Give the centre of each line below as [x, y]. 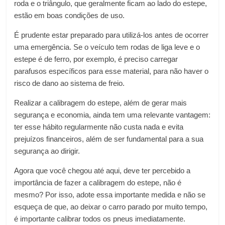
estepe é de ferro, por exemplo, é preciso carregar [96, 59]
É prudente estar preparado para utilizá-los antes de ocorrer [111, 35]
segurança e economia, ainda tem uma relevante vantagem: [113, 115]
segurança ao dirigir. [47, 151]
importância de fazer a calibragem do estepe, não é [98, 183]
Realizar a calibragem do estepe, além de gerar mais [101, 103]
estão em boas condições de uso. [70, 15]
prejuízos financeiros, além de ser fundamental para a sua [109, 139]
